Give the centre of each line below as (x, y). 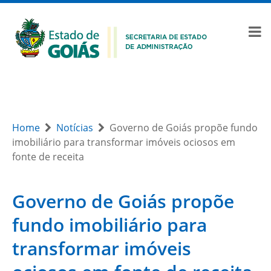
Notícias (75, 128)
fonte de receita (48, 157)
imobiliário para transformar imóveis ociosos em (124, 142)
